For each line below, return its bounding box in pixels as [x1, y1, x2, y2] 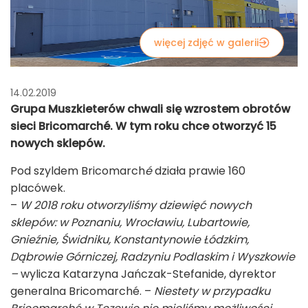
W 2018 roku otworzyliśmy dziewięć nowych [20, 197, 252, 213]
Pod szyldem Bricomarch [10, 162, 145, 179]
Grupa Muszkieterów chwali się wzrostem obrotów [10, 100, 290, 117]
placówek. [10, 179, 65, 196]
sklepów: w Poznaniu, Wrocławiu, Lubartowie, [10, 214, 250, 230]
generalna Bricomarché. [10, 283, 144, 299]
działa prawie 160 [152, 162, 245, 179]
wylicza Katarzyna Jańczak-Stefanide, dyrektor [18, 265, 276, 282]
